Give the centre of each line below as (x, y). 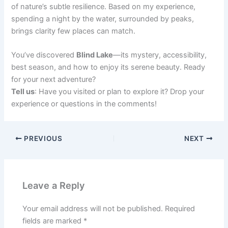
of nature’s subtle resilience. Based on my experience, (104, 6)
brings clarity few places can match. (74, 31)
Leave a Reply (54, 186)
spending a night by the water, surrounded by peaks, (103, 19)
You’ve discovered (44, 55)
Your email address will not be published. (93, 208)
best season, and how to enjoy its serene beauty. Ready (108, 67)
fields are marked (53, 221)
